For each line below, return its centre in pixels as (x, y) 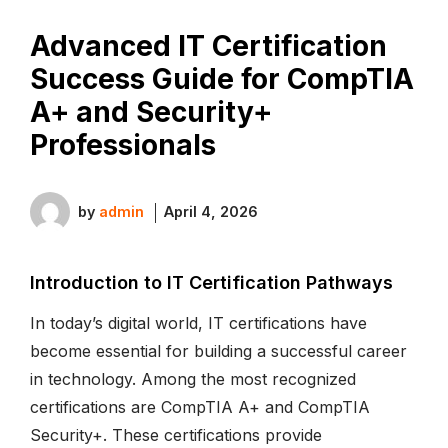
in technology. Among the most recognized (193, 378)
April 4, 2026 (211, 212)
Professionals (123, 144)
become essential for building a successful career (218, 350)
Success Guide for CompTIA (222, 78)
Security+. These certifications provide (176, 434)
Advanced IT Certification (208, 45)
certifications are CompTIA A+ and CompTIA (200, 406)
